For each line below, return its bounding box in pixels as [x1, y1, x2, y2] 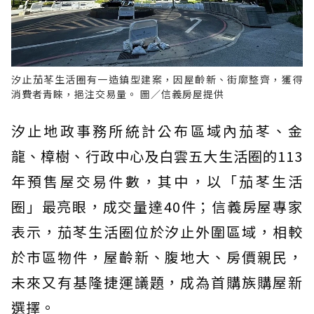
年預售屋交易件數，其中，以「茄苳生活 [11, 171, 303, 192]
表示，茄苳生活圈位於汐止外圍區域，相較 [11, 221, 303, 243]
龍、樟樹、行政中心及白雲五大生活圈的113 [11, 146, 303, 167]
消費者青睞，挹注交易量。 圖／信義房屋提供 [11, 87, 224, 102]
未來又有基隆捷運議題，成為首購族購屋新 [11, 272, 303, 293]
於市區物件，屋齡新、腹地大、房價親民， [11, 247, 303, 268]
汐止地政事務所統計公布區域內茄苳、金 [11, 121, 303, 142]
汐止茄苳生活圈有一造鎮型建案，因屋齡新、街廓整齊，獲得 [11, 72, 303, 87]
